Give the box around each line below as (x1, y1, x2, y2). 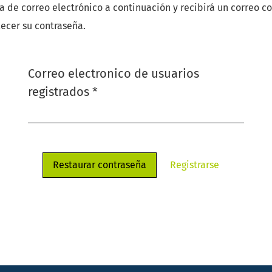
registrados (28, 84, 92, 100)
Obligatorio (97, 84, 160, 99)
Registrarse (170, 159, 219, 171)
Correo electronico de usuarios (28, 66, 199, 81)
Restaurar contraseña (53, 159, 146, 171)
